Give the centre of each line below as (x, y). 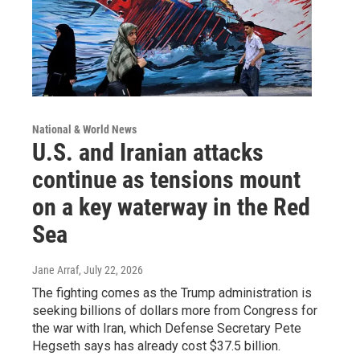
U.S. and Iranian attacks (148, 153)
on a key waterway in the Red (171, 207)
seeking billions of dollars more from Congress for (175, 311)
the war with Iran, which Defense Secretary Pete (167, 329)
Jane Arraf (55, 270)
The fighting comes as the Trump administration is (172, 293)
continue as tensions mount (166, 180)
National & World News (84, 130)
